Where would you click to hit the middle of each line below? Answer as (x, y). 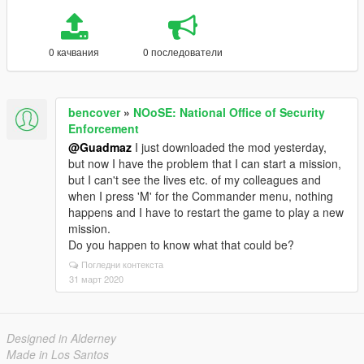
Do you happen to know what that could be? (181, 245)
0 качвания (74, 52)
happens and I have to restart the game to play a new (206, 212)
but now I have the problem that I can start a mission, (205, 163)
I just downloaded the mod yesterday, (229, 147)
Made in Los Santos (58, 354)
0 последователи (182, 52)
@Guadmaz (100, 147)
